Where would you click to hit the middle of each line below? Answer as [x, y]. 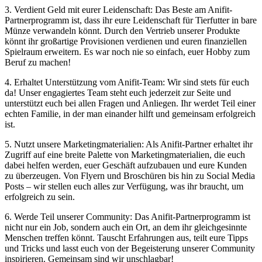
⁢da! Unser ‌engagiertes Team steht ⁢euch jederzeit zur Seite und [118, 92]
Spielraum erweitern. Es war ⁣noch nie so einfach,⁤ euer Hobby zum [127, 51]
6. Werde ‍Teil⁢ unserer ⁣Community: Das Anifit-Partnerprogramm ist [127, 216]
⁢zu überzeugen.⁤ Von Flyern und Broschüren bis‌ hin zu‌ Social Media [130, 175]
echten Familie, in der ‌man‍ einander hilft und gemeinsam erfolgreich [130, 113]
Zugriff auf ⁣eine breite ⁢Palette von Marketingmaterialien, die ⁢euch [125, 154]
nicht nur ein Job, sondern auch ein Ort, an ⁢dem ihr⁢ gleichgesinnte [126, 227]
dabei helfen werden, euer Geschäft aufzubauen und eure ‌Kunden [126, 165]
